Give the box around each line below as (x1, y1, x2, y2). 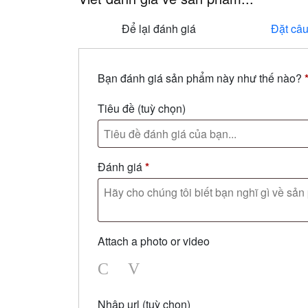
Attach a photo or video (98, 233, 210, 249)
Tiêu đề (98, 100, 137, 116)
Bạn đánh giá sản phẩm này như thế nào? (98, 70, 305, 86)
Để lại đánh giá (121, 21, 196, 36)
